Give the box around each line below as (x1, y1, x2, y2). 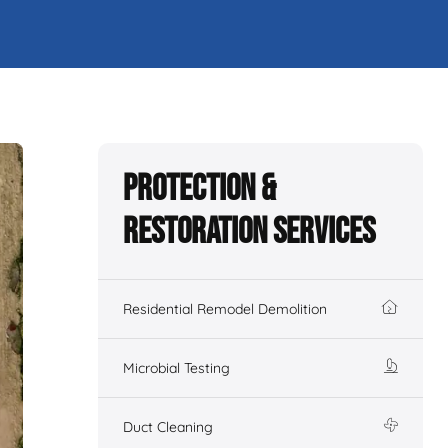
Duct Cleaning (123, 418, 213, 436)
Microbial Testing (123, 359, 230, 377)
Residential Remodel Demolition (123, 300, 327, 318)
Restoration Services (123, 211, 375, 254)
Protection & (123, 168, 276, 211)
